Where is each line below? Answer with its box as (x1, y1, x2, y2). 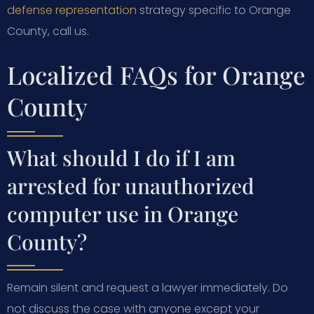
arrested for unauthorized (7, 171, 254, 200)
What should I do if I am (7, 143, 235, 172)
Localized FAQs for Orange (7, 57, 306, 91)
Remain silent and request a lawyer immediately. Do (7, 279, 288, 296)
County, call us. (7, 22, 89, 39)
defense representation (7, 1, 137, 18)
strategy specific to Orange (137, 1, 291, 18)
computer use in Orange (7, 199, 238, 228)
